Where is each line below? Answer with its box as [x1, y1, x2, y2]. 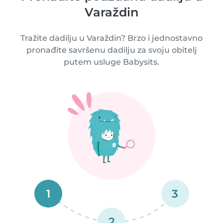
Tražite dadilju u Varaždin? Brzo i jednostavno [20, 33, 203, 43]
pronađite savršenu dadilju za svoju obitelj [26, 45, 197, 55]
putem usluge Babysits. [64, 57, 159, 67]
